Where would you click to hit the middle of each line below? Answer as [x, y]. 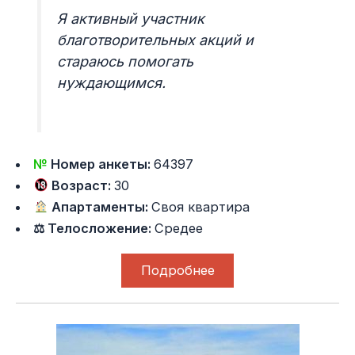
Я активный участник [131, 19]
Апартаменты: [100, 207]
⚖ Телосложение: [94, 229]
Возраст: [82, 186]
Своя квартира [201, 207]
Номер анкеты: [103, 164]
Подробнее [177, 271]
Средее [179, 229]
